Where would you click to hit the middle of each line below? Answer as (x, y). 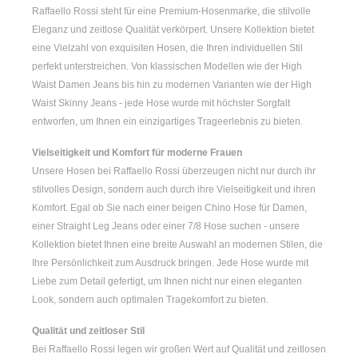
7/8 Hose (207, 227)
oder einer (163, 227)
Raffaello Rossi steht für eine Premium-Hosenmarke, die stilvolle (171, 12)
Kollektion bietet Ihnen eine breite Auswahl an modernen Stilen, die (177, 245)
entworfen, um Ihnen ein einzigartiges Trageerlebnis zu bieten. (167, 122)
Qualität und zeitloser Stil (88, 331)
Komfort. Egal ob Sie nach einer (102, 208)
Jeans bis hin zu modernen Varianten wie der (191, 85)
